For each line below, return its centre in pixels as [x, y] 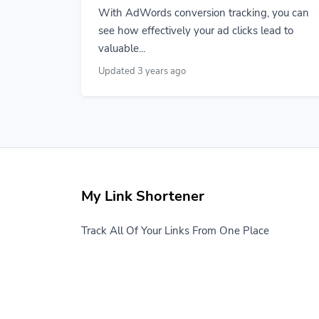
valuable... [122, 48]
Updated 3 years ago [142, 71]
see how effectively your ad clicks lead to [196, 31]
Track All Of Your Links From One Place [175, 231]
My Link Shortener [143, 196]
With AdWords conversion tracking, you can [204, 13]
